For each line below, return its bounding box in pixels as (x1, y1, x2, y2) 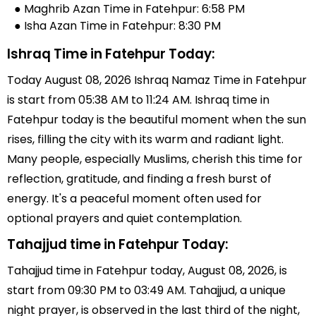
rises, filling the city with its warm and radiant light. (7, 131, 284, 147)
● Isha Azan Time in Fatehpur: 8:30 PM (14, 18, 221, 34)
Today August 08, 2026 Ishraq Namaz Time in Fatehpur (7, 72, 307, 88)
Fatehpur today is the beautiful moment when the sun (7, 111, 306, 128)
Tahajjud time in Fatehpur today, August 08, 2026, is (7, 262, 287, 279)
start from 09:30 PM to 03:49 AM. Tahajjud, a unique (7, 282, 286, 298)
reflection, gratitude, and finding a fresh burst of (7, 171, 272, 187)
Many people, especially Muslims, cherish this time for (7, 151, 303, 167)
